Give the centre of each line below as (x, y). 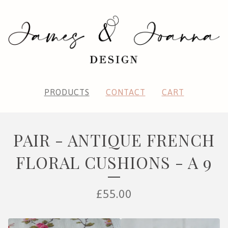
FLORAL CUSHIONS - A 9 (114, 162)
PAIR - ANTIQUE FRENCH (114, 140)
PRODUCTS (67, 92)
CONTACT (125, 92)
